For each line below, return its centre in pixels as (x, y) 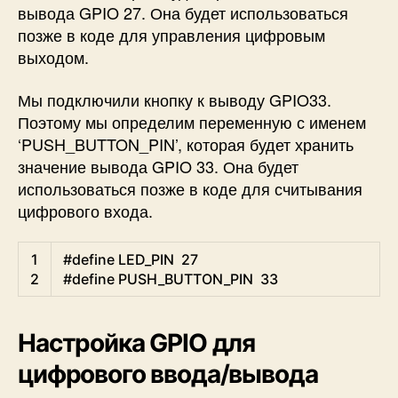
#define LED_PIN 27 (131, 260)
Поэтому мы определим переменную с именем (192, 121)
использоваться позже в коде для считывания (190, 188)
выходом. (53, 57)
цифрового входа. (85, 210)
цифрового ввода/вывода (168, 374)
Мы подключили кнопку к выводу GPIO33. (175, 99)
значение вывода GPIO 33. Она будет (158, 166)
